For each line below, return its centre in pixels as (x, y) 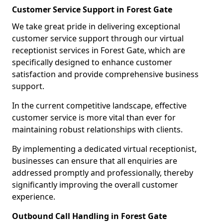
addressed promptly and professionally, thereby (103, 173)
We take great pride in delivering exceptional (96, 26)
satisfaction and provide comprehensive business (105, 74)
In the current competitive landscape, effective (99, 106)
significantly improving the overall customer (95, 185)
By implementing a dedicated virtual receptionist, (104, 149)
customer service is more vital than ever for (94, 117)
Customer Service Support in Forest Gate (92, 9)
